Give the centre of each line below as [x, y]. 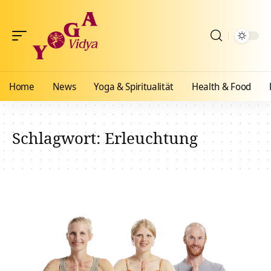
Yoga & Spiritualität [134, 87]
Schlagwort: [58, 138]
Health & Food [221, 87]
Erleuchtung [151, 138]
